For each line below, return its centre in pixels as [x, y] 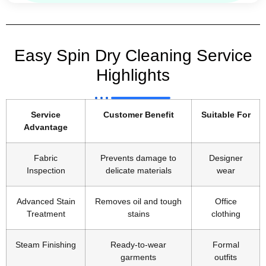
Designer [226, 158]
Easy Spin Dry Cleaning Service [133, 55]
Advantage [46, 127]
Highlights [133, 75]
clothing [226, 213]
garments [138, 257]
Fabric [46, 158]
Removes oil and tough [138, 201]
